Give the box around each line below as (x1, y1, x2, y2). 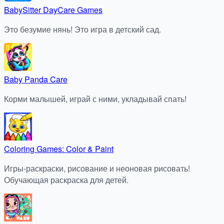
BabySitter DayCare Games (4, 3, 102, 15)
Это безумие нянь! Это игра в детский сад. (4, 23, 161, 35)
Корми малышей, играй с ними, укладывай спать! (4, 92, 186, 104)
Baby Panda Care (4, 73, 67, 85)
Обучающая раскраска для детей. (4, 173, 128, 185)
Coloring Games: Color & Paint (4, 142, 113, 154)
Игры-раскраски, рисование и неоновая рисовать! (4, 162, 190, 174)
